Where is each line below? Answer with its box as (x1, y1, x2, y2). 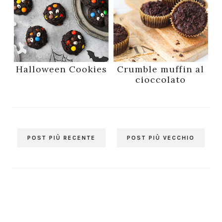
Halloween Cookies (15, 63, 107, 75)
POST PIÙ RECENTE (27, 134, 96, 142)
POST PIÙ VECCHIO (126, 134, 195, 142)
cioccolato (135, 74, 186, 86)
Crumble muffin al (117, 63, 205, 75)
